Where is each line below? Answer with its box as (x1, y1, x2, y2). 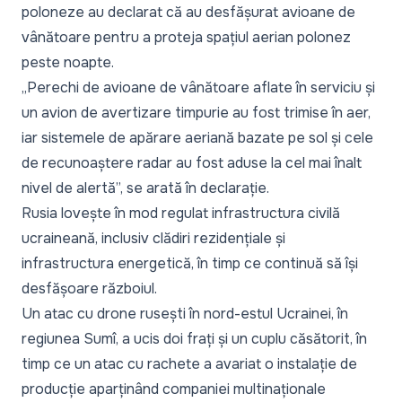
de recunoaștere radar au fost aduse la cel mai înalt (22, 153, 362, 173)
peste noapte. (22, 53, 114, 73)
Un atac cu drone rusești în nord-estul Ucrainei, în (22, 304, 348, 324)
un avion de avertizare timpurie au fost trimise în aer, (22, 103, 371, 123)
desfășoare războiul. (22, 279, 157, 299)
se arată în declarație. (123, 179, 269, 198)
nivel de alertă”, (22, 179, 123, 198)
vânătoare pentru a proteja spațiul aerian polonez (22, 28, 351, 48)
